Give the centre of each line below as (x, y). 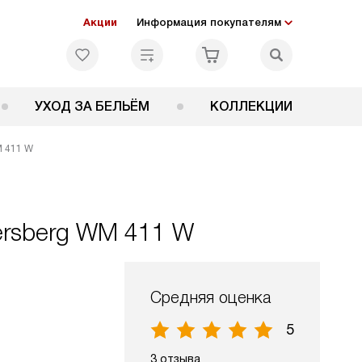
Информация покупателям (209, 22)
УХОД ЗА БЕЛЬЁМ (93, 106)
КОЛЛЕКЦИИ (251, 106)
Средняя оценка (210, 297)
